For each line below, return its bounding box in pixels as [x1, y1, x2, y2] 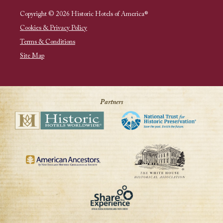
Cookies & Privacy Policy [20, 25, 87, 32]
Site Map [20, 53, 44, 60]
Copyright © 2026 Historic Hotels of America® [20, 11, 148, 18]
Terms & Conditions [20, 39, 75, 46]
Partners [100, 99, 123, 107]
